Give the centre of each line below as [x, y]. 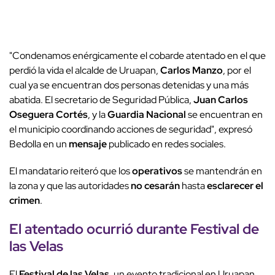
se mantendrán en [222, 171]
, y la [98, 115]
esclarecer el [235, 186]
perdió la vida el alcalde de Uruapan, [85, 71]
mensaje [88, 144]
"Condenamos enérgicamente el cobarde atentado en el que [137, 56]
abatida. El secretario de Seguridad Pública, [101, 100]
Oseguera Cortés [48, 115]
